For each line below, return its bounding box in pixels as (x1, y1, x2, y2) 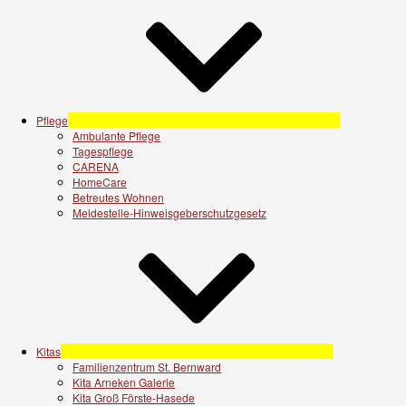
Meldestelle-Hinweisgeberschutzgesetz (72, 204, 266, 220)
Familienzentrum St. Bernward (72, 358, 221, 374)
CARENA (72, 158, 119, 174)
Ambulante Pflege (72, 127, 160, 143)
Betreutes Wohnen (72, 188, 164, 205)
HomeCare (72, 173, 127, 189)
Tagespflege (72, 142, 133, 159)
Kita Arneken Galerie (72, 373, 175, 390)
